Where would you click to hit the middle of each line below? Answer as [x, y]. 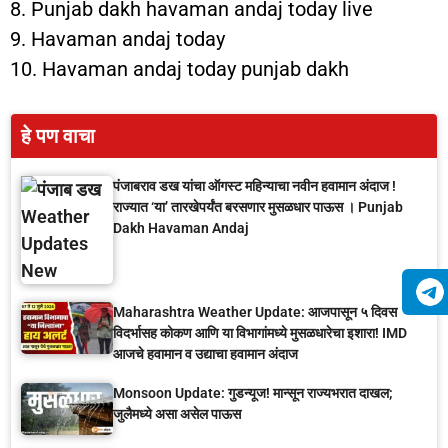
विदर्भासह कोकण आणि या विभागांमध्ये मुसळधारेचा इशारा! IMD [260, 333]
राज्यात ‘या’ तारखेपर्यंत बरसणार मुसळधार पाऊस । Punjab [258, 207]
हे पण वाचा [58, 136]
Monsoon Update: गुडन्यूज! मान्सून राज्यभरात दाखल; [253, 393]
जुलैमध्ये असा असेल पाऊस [177, 414]
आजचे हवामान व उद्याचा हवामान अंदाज [205, 354]
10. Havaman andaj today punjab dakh [179, 69]
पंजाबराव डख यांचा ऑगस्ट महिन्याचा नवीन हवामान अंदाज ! [254, 186]
